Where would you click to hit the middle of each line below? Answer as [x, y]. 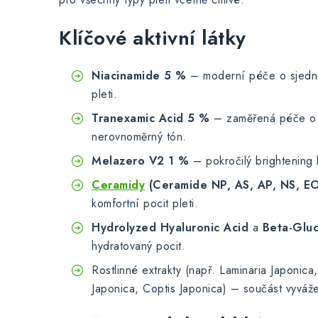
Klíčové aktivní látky [153, 38]
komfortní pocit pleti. [145, 203]
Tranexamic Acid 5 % [151, 118]
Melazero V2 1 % [141, 161]
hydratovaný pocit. [138, 246]
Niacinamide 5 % [139, 76]
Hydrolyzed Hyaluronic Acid [170, 227]
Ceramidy [118, 185]
